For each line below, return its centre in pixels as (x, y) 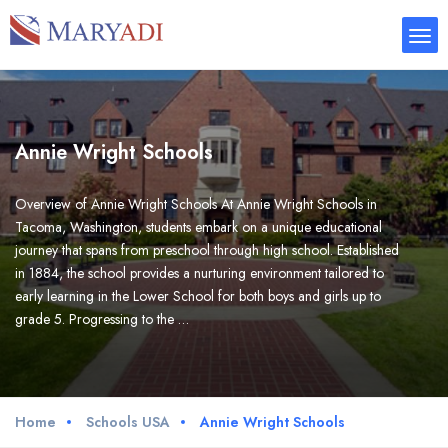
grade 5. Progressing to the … (102, 319)
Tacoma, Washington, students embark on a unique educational (198, 227)
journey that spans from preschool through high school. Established (207, 250)
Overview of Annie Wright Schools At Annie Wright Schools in (196, 204)
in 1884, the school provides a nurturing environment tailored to (199, 273)
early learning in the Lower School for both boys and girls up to (198, 296)
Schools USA (128, 421)
